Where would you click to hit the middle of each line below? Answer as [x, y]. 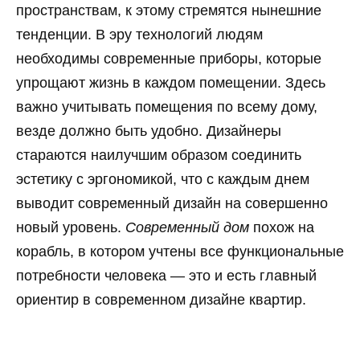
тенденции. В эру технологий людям [139, 35]
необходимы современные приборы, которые [169, 59]
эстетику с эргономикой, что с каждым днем [163, 180]
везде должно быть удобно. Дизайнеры [149, 131]
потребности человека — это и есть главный [166, 276]
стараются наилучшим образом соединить [159, 155]
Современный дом [187, 228]
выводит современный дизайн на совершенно [172, 204]
